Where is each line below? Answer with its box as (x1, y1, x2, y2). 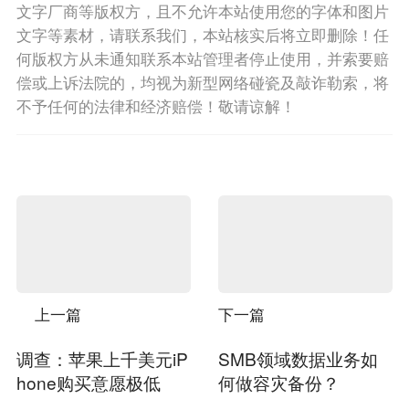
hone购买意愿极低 (16, 370, 161, 395)
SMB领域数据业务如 (217, 346, 378, 372)
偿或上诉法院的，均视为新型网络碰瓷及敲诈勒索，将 (16, 71, 389, 94)
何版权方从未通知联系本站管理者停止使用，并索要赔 (16, 47, 389, 70)
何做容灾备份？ (217, 370, 340, 395)
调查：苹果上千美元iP (16, 346, 188, 372)
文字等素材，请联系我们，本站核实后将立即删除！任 (16, 24, 389, 47)
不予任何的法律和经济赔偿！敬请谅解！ (16, 95, 296, 118)
